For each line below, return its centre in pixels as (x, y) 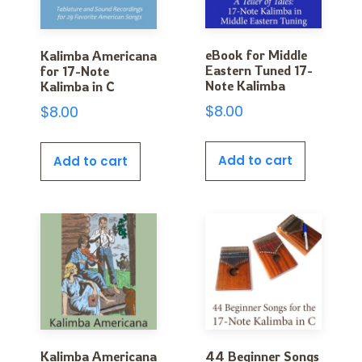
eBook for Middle (256, 55)
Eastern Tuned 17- (259, 71)
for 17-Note (75, 71)
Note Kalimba (245, 86)
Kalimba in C (78, 86)
